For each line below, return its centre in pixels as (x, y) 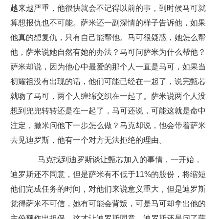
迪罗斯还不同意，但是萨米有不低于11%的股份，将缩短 (108, 174)
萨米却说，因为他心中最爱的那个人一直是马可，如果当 (108, 67)
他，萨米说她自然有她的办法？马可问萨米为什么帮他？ (108, 52)
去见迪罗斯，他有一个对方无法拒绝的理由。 (88, 140)
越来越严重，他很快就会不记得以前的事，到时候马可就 (108, 8)
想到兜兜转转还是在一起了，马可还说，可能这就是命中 (108, 111)
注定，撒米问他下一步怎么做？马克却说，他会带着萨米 (108, 125)
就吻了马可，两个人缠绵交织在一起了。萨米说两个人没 (108, 96)
